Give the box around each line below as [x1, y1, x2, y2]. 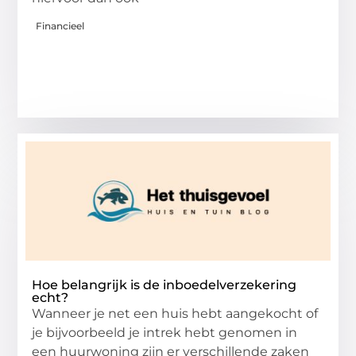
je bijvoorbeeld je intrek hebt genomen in [32, 325, 298, 341]
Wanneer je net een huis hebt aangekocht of [32, 306, 319, 322]
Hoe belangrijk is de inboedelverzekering [32, 277, 297, 293]
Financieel [36, 20, 85, 33]
